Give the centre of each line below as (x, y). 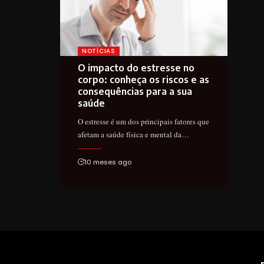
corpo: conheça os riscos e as (143, 79)
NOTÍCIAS (99, 51)
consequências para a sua (135, 91)
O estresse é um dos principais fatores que (143, 121)
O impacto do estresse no (136, 67)
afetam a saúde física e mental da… (133, 134)
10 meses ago (108, 162)
